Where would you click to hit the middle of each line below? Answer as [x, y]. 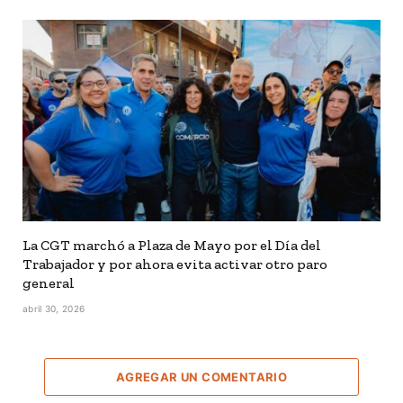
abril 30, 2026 [54, 308]
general [49, 282]
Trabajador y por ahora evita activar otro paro [175, 264]
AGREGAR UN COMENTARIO [201, 376]
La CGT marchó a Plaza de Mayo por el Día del [172, 245]
